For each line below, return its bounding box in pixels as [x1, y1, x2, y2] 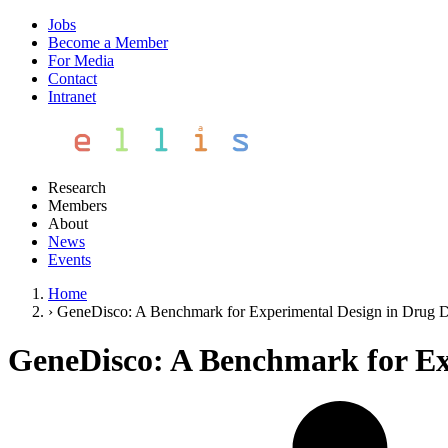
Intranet [48, 88, 96, 105]
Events [48, 251, 91, 268]
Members [48, 197, 107, 214]
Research [48, 179, 106, 196]
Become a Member [48, 34, 168, 51]
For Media [48, 52, 114, 69]
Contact [48, 70, 97, 87]
